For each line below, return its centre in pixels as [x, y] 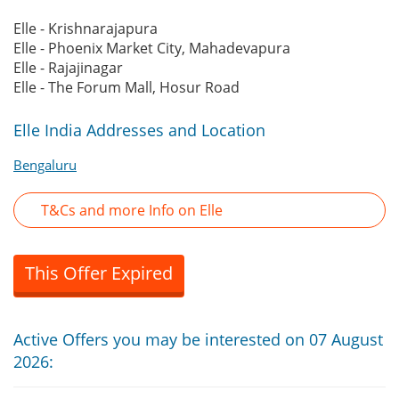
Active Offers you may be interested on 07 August [198, 340]
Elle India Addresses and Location [139, 130]
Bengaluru [45, 165]
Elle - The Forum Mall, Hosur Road [126, 88]
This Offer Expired [99, 273]
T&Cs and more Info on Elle [132, 211]
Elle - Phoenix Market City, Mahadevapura [152, 49]
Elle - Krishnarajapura [85, 29]
